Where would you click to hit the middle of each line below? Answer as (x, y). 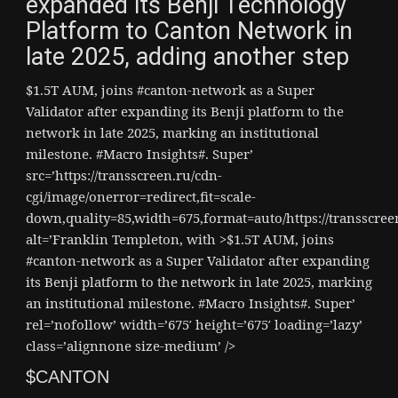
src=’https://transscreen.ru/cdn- (124, 175)
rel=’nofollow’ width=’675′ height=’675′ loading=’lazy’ (194, 324)
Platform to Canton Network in (189, 31)
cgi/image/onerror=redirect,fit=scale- (141, 196)
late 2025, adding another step (187, 56)
